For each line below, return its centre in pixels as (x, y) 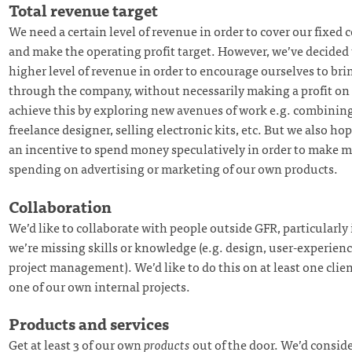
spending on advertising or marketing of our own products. (173, 168)
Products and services (88, 324)
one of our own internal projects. (99, 286)
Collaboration (60, 206)
